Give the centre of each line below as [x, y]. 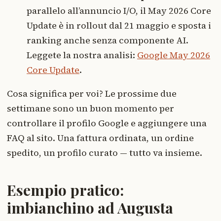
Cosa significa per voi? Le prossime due [92, 94]
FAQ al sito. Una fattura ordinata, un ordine [100, 138]
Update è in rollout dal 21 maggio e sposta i [119, 26]
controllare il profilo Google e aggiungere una [107, 123]
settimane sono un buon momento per [91, 109]
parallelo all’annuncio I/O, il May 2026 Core [119, 11]
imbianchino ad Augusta [90, 208]
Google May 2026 [174, 55]
